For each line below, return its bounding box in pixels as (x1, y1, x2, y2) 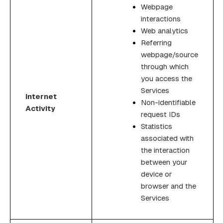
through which (141, 62, 189, 71)
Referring (141, 38, 172, 47)
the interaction (141, 145, 190, 154)
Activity (25, 104, 55, 112)
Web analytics (141, 26, 188, 35)
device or (141, 169, 172, 178)
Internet (25, 92, 57, 101)
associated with (141, 133, 194, 142)
